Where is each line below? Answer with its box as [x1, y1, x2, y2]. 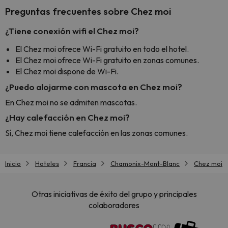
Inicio [5, 159, 21, 167]
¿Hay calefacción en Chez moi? [5, 112, 130, 123]
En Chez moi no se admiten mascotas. [5, 97, 137, 107]
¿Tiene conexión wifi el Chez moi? [5, 25, 139, 36]
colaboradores [89, 200, 139, 211]
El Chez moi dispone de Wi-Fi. [15, 66, 119, 76]
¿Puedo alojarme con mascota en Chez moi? [5, 81, 182, 92]
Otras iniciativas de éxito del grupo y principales [31, 189, 197, 199]
